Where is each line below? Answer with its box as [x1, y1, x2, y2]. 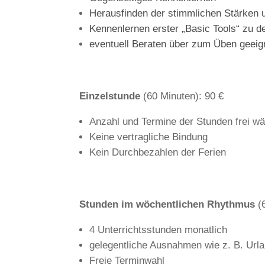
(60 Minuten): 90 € [140, 90, 224, 102]
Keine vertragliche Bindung [89, 131, 208, 143]
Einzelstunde [79, 90, 141, 102]
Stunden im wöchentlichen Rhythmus [79, 198, 256, 210]
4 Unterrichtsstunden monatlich [89, 224, 228, 235]
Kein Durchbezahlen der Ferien [89, 146, 227, 158]
